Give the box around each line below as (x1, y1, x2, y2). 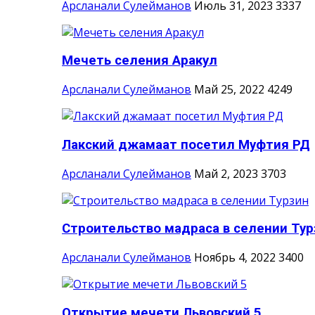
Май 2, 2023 (194, 165, 258, 181)
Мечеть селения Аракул (62, 53, 217, 69)
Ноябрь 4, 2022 (194, 250, 276, 266)
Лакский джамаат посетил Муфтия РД (62, 136, 310, 153)
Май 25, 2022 (194, 82, 264, 98)
